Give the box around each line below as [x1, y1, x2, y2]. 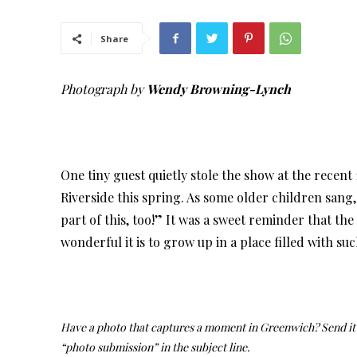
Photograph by [61, 80, 147, 98]
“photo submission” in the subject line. [61, 339, 250, 355]
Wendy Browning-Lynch [147, 80, 291, 98]
